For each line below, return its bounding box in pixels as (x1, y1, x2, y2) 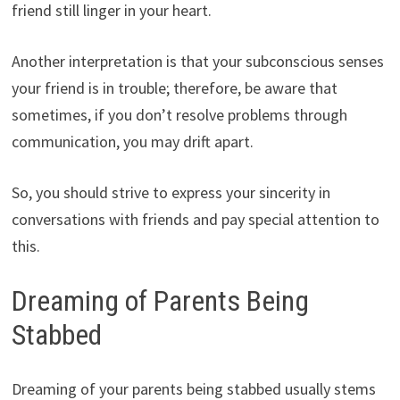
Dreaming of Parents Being (11, 284, 309, 319)
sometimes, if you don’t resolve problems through (11, 104, 347, 126)
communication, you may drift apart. (11, 131, 254, 153)
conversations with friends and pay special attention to (11, 209, 379, 230)
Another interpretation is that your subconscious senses (11, 51, 384, 72)
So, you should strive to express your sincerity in (11, 182, 330, 204)
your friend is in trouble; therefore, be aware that (11, 78, 337, 99)
